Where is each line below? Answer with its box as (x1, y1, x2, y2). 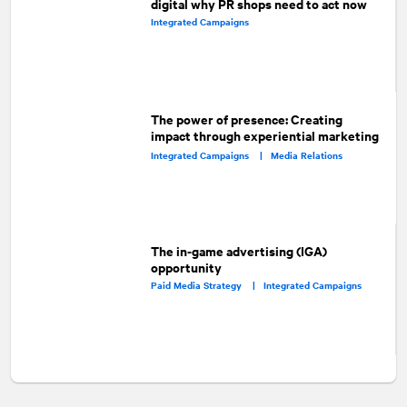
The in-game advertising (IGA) (150, 241, 327, 261)
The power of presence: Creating (151, 108, 343, 128)
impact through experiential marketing (151, 124, 380, 144)
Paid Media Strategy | (150, 277, 263, 292)
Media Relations (271, 147, 343, 162)
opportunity (150, 257, 222, 277)
